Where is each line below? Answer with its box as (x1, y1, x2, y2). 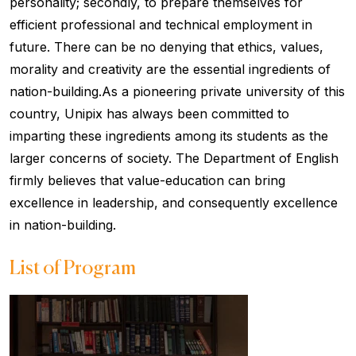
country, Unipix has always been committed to (10, 105, 289, 122)
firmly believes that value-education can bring (10, 172, 285, 188)
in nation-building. (10, 216, 116, 233)
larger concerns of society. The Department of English (10, 149, 339, 166)
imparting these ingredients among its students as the (10, 127, 328, 144)
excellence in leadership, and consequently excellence (10, 194, 338, 211)
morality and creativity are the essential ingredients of (10, 60, 331, 77)
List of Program (10, 258, 136, 278)
